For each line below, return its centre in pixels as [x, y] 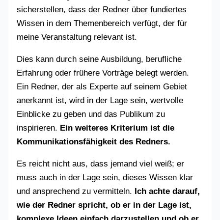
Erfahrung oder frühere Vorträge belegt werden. [103, 73]
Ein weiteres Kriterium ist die [116, 128]
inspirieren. [37, 128]
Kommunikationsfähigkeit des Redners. [94, 142]
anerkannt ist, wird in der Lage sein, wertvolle [100, 101]
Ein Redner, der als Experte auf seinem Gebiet [102, 87]
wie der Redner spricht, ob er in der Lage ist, [104, 205]
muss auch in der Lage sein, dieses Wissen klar [105, 178]
